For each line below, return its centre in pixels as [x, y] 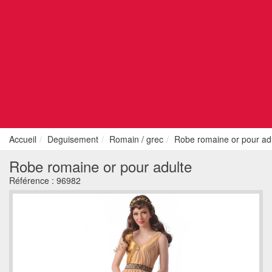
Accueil [23, 139]
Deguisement [73, 139]
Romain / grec [136, 139]
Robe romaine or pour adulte [100, 166]
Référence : [33, 180]
